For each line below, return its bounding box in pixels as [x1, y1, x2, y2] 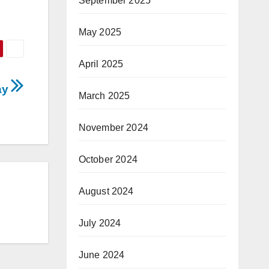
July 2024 [78, 218, 121, 228]
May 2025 [78, 27, 122, 37]
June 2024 [78, 250, 125, 260]
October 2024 [78, 154, 138, 165]
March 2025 [78, 91, 130, 101]
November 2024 [78, 122, 149, 133]
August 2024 [78, 186, 134, 196]
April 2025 [78, 59, 124, 69]
